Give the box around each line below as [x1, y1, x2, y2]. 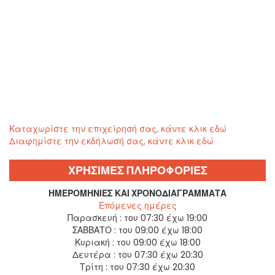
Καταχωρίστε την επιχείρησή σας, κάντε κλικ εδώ [9, 122, 227, 135]
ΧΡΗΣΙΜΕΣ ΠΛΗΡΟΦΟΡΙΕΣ [68, 162, 207, 178]
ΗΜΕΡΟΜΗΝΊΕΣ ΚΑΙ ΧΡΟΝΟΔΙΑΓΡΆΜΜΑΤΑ [48, 187, 227, 199]
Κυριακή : [74, 236, 114, 249]
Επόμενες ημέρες [98, 199, 177, 212]
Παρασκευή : [68, 211, 122, 224]
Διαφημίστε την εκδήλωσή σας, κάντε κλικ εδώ [9, 134, 214, 147]
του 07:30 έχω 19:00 [124, 211, 207, 224]
